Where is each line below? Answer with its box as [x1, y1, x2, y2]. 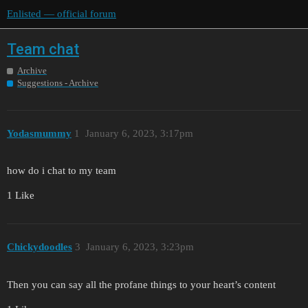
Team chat [7, 40, 79, 58]
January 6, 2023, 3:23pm [85, 241, 194, 252]
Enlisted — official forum [7, 8, 116, 19]
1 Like [7, 190, 34, 201]
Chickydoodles [7, 241, 72, 252]
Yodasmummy [7, 127, 71, 139]
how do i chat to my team [7, 165, 116, 177]
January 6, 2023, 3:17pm [85, 127, 193, 139]
